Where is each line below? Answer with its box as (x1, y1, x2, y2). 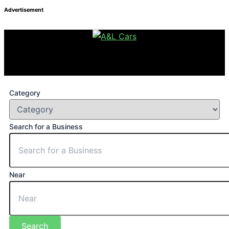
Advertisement (4, 7, 43, 14)
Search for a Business (9, 122, 83, 131)
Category (9, 88, 40, 98)
